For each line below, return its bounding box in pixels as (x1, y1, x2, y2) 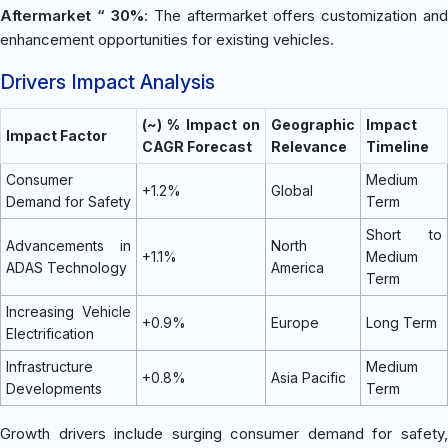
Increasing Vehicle (6, 302, 131, 320)
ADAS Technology (6, 258, 127, 276)
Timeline (366, 137, 429, 155)
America (271, 258, 324, 276)
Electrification (6, 324, 94, 342)
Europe (271, 313, 319, 331)
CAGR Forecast (142, 137, 252, 155)
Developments (6, 379, 102, 397)
